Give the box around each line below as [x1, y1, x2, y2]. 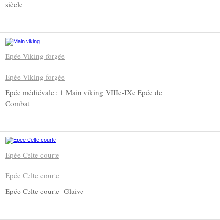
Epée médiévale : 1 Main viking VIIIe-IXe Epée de [5, 87, 162, 97]
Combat [5, 98, 29, 108]
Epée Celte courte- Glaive [5, 186, 83, 196]
